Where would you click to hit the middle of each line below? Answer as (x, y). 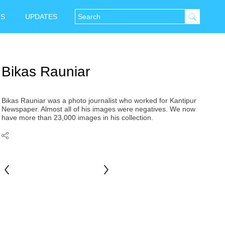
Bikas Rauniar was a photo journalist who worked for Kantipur (99, 100)
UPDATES (41, 17)
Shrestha (115, 191)
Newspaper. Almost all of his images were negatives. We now (99, 109)
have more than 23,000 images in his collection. (78, 117)
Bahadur (114, 180)
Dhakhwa (17, 191)
